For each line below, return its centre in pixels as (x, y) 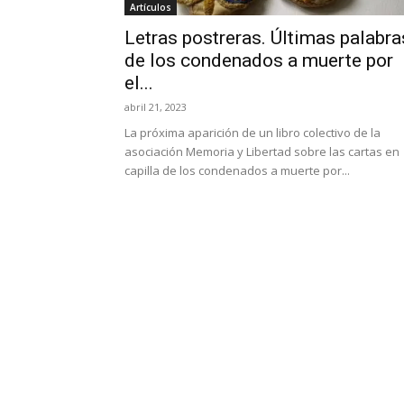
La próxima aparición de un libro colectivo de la (252, 133)
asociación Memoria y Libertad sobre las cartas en (262, 151)
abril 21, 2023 (156, 107)
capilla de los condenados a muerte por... (237, 170)
